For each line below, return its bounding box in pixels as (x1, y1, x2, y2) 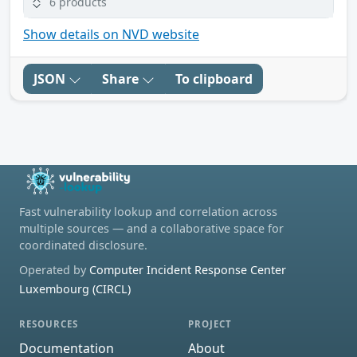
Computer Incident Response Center (89, 262, 286, 278)
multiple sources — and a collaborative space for (19, 221, 284, 237)
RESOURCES (19, 318, 79, 331)
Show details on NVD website (23, 25, 199, 44)
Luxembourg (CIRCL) (19, 281, 131, 297)
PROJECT (188, 318, 233, 331)
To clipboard (175, 70, 253, 88)
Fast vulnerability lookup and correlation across (19, 204, 277, 220)
